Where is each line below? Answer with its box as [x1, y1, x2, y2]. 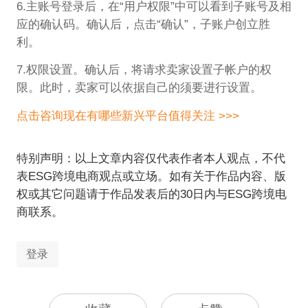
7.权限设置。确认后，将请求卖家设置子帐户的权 [16, 63, 272, 77]
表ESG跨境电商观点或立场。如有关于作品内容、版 [16, 170, 286, 184]
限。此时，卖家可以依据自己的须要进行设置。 [16, 81, 262, 95]
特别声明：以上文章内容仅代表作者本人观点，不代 [16, 152, 285, 166]
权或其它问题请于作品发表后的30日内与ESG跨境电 [16, 188, 287, 201]
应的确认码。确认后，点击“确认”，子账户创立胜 [16, 18, 270, 32]
